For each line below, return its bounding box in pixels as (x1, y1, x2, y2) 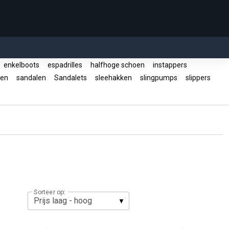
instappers (150, 61, 190, 69)
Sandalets (51, 74, 90, 82)
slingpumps (137, 74, 180, 82)
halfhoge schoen (87, 61, 148, 69)
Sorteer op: (34, 188, 65, 196)
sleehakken (92, 74, 135, 82)
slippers (182, 74, 214, 82)
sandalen (13, 74, 49, 82)
